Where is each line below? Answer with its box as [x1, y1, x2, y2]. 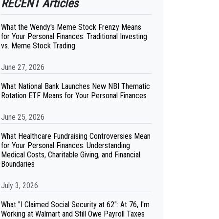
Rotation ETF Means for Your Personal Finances [1, 91, 147, 100]
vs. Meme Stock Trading [1, 41, 75, 50]
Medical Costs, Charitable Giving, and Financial [1, 150, 140, 159]
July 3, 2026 [1, 181, 38, 190]
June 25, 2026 [1, 112, 44, 122]
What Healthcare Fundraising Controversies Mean [1, 131, 151, 141]
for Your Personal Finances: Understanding [1, 141, 130, 150]
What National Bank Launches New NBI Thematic [1, 82, 150, 91]
